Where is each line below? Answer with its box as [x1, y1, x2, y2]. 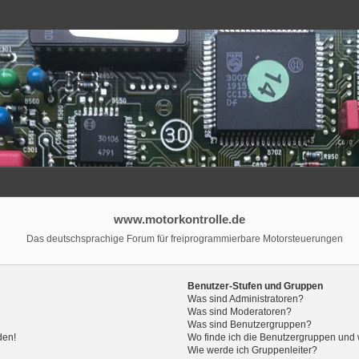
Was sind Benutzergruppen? [188, 318, 313, 330]
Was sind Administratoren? [188, 292, 305, 305]
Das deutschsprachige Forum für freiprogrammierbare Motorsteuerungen [26, 234, 343, 244]
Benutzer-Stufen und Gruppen [188, 280, 324, 292]
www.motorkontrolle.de [114, 212, 245, 227]
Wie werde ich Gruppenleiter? [188, 344, 318, 356]
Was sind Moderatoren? [188, 305, 292, 317]
